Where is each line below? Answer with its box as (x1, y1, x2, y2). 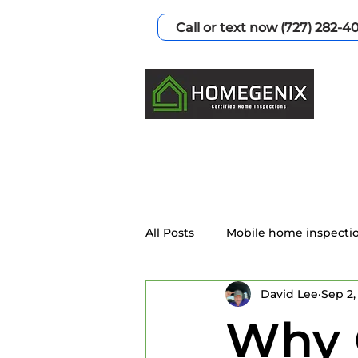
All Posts (145, 225, 194, 240)
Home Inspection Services (177, 288, 328, 304)
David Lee (261, 286, 318, 301)
